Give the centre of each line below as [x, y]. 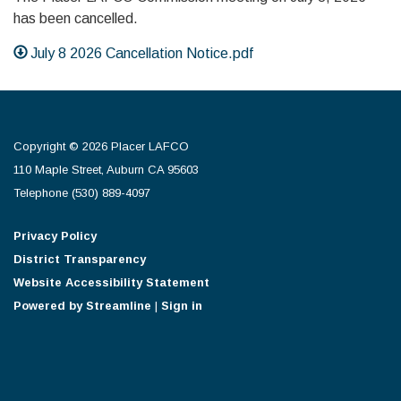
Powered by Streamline [82, 306]
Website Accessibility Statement [111, 282]
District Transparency [80, 259]
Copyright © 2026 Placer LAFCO [101, 146]
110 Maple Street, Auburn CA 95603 [106, 170]
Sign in [182, 306]
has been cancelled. [77, 18]
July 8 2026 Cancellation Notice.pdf [142, 53]
